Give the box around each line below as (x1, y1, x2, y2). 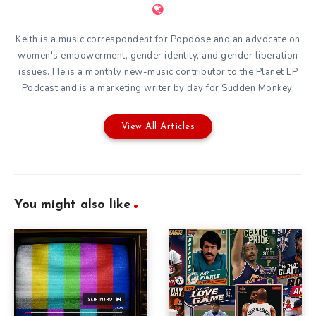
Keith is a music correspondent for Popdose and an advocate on (16, 32, 300, 46)
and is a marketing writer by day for (58, 81, 222, 95)
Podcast (21, 81, 59, 95)
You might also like (14, 197, 130, 212)
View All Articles (121, 121, 195, 131)
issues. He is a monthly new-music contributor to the (18, 65, 256, 78)
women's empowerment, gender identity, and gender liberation (18, 49, 298, 62)
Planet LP (255, 65, 298, 78)
